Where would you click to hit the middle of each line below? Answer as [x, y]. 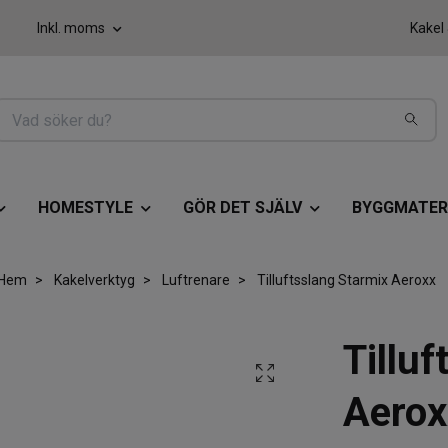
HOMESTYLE [85, 208]
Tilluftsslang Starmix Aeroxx [344, 279]
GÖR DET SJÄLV [242, 208]
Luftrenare [195, 279]
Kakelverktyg [94, 279]
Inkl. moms [72, 28]
